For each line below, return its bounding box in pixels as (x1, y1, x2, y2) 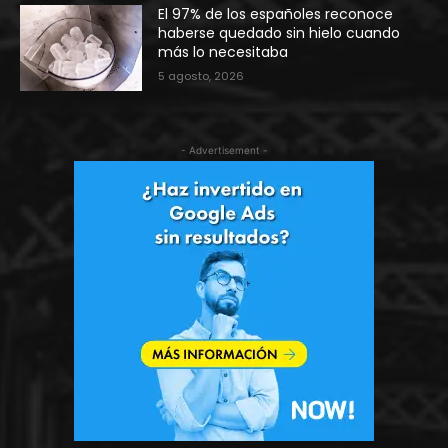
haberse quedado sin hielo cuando (158, 23, 401, 44)
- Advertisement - (180, 143, 268, 156)
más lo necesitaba (158, 42, 289, 63)
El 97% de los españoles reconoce (158, 4, 394, 25)
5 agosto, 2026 (158, 68, 245, 85)
